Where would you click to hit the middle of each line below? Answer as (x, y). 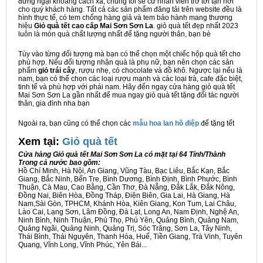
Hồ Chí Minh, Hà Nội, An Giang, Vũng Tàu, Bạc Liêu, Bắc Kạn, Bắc (124, 171)
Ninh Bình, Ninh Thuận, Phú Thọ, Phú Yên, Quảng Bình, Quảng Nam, (128, 220)
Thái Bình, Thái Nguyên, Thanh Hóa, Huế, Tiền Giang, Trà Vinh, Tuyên (130, 237)
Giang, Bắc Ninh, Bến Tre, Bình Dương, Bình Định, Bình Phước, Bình (128, 179)
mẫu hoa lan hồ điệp (166, 124)
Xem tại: (40, 142)
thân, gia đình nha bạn (54, 104)
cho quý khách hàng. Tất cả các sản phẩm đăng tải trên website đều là (130, 10)
